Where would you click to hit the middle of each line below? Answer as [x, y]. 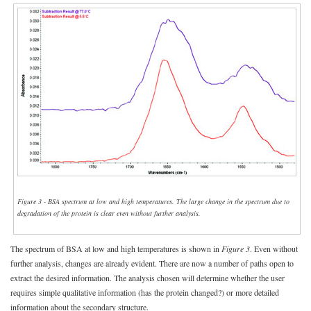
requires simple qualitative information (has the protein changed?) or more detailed [145, 292]
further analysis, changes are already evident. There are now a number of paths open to [152, 263]
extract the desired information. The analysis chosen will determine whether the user [148, 277]
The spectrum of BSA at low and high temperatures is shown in [116, 248]
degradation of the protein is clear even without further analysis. [109, 213]
